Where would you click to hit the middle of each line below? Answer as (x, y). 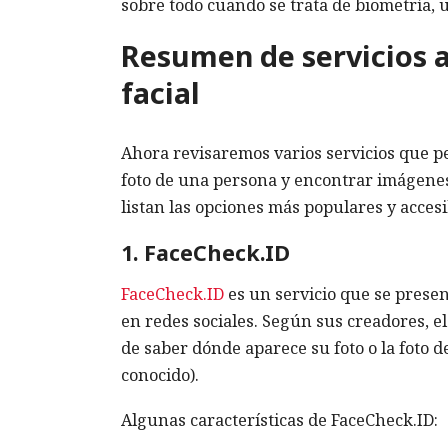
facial (160, 93)
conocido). (160, 374)
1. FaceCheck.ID (205, 253)
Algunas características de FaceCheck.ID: (279, 419)
